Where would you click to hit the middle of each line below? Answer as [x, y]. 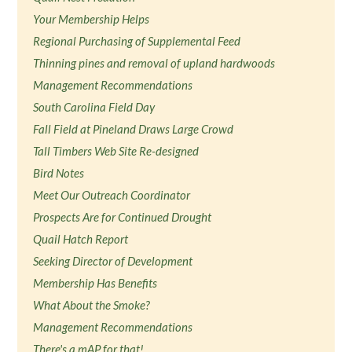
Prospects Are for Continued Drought [123, 217]
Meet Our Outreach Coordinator [112, 195]
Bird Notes [59, 173]
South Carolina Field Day [94, 107]
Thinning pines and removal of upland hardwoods [154, 63]
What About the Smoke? [92, 305]
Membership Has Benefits [95, 283]
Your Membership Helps [92, 19]
